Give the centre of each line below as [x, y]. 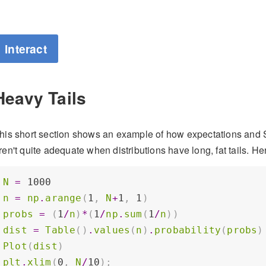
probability [188, 230]
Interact [26, 49]
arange [64, 198]
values [112, 230]
